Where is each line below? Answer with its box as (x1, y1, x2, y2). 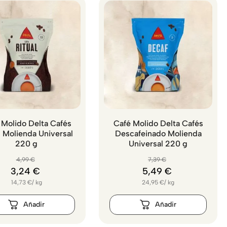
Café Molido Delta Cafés (113, 119, 203, 129)
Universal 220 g (129, 139, 187, 149)
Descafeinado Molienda (115, 129, 202, 139)
